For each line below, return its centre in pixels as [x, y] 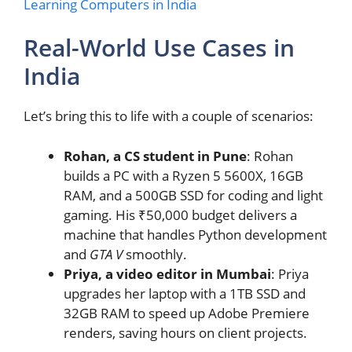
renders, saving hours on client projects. [185, 332]
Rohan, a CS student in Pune [155, 156]
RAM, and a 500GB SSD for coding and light [193, 195]
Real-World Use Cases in [159, 48]
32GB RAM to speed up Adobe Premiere [187, 313]
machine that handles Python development [195, 234]
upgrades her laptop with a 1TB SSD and [185, 293]
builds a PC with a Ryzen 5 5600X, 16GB [183, 175]
